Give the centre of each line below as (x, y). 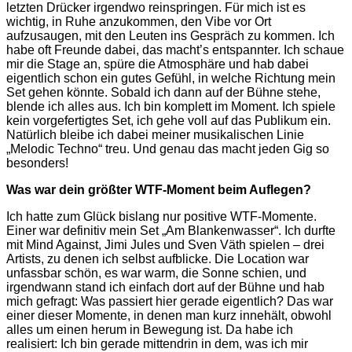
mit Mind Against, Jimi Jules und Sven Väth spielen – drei (165, 244)
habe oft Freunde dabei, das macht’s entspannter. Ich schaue (175, 49)
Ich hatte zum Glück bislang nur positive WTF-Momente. (161, 216)
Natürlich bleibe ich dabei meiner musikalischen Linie (155, 134)
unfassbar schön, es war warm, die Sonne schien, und (156, 273)
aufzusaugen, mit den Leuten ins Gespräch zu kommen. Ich (170, 35)
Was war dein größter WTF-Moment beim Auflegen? (159, 189)
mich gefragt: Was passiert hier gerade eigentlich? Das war (170, 301)
